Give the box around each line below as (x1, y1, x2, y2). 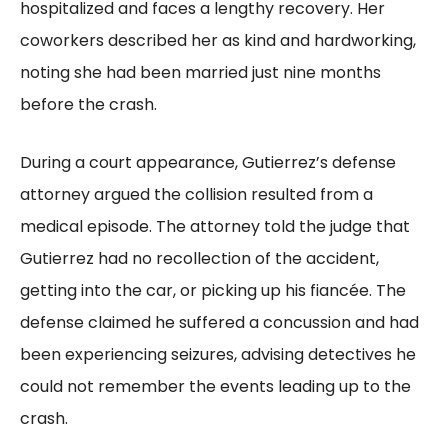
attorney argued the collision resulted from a (20, 182, 373, 206)
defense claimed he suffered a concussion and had (20, 310, 419, 334)
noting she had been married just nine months (20, 60, 381, 84)
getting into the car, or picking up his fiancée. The (20, 278, 406, 302)
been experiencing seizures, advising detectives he (20, 342, 416, 366)
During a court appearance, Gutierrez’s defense (20, 150, 396, 174)
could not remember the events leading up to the (20, 374, 411, 398)
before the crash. (20, 92, 157, 116)
